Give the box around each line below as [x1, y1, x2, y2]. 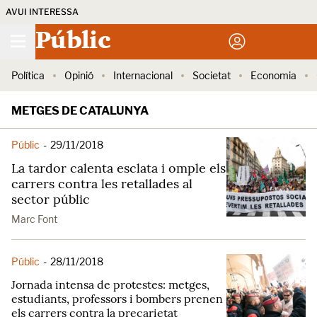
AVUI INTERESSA [6, 6, 79, 17]
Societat [192, 69, 231, 81]
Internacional [113, 69, 173, 81]
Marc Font [11, 213, 57, 225]
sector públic [11, 191, 90, 207]
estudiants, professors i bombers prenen [11, 292, 223, 306]
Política [11, 69, 45, 81]
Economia [250, 69, 296, 81]
